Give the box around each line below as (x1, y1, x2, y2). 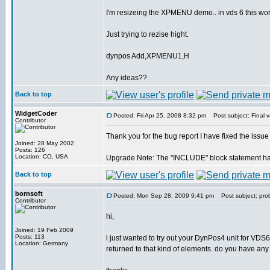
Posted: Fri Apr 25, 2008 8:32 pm (113, 112, 206, 119)
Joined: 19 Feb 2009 (15, 227, 74, 233)
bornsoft (15, 190, 43, 197)
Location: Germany (15, 240, 68, 246)
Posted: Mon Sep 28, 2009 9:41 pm (113, 192, 214, 199)
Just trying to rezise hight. (106, 30, 189, 39)
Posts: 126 (15, 146, 45, 153)
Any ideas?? (106, 74, 147, 82)
